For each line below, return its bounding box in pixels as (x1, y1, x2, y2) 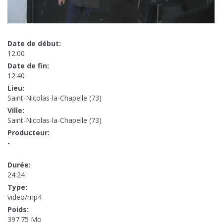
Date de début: (7, 39, 61, 49)
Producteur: (7, 128, 50, 138)
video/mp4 (7, 192, 42, 202)
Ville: (7, 106, 24, 115)
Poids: (7, 205, 29, 215)
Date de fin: (7, 61, 49, 71)
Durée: (7, 160, 31, 170)
